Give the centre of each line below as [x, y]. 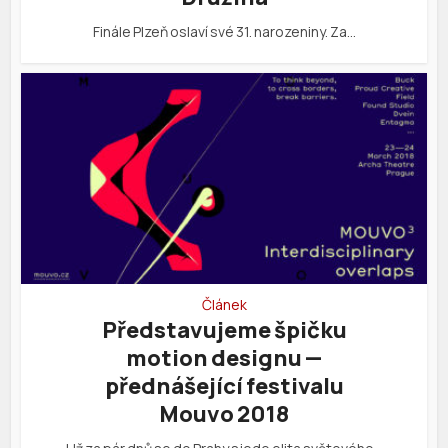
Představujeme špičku [224, 329]
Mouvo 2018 [224, 413]
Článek [224, 304]
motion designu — [224, 357]
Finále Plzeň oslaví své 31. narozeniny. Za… [224, 31]
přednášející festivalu [224, 385]
